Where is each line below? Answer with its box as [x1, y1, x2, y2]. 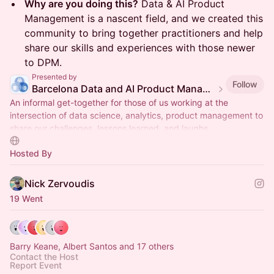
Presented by [32, 72, 77, 81]
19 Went [10, 193, 43, 204]
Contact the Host [10, 251, 78, 262]
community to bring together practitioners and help [24, 27, 263, 39]
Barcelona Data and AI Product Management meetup [202, 83, 210, 95]
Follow [232, 78, 257, 89]
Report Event [10, 260, 62, 270]
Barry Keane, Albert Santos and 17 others [10, 241, 174, 251]
